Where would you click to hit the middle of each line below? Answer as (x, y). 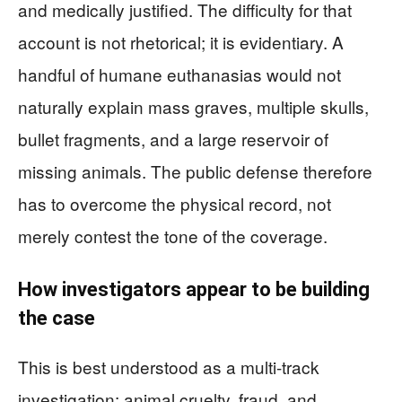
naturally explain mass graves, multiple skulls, (193, 106)
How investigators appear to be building (194, 289)
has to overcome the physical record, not (175, 203)
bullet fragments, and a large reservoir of (173, 138)
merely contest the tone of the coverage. (173, 235)
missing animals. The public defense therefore (195, 170)
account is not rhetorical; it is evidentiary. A (181, 41)
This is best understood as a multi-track (169, 366)
